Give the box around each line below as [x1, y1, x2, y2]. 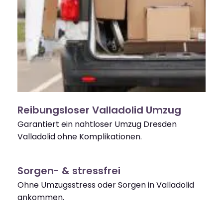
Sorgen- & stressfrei [17, 164, 120, 178]
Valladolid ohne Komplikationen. [17, 131, 142, 143]
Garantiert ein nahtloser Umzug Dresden [17, 118, 177, 130]
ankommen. [17, 192, 64, 204]
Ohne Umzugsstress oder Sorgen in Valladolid [17, 179, 194, 191]
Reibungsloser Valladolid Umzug [17, 103, 181, 117]
